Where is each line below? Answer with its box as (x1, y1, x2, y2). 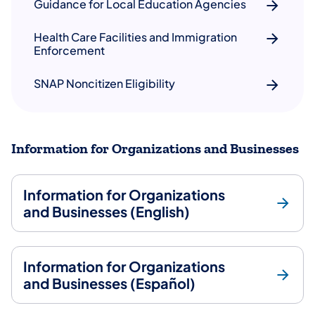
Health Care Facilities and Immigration (34, 29, 237, 44)
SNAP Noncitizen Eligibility (34, 75, 175, 91)
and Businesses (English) (23, 202, 190, 220)
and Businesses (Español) (23, 274, 195, 292)
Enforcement (34, 42, 105, 58)
